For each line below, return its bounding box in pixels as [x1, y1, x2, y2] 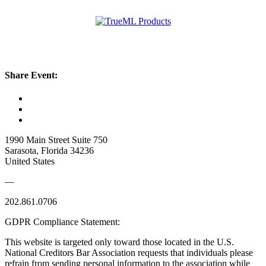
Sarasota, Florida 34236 [5, 145, 94, 156]
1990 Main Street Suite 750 [5, 135, 107, 145]
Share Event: [5, 70, 58, 81]
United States [5, 156, 55, 167]
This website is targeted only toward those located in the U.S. [5, 237, 234, 248]
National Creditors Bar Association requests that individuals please [5, 248, 253, 258]
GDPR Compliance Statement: [5, 217, 120, 227]
